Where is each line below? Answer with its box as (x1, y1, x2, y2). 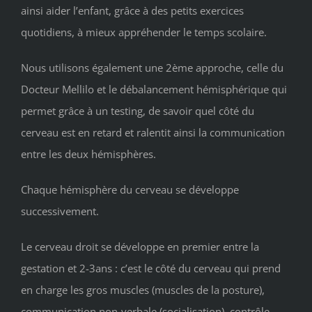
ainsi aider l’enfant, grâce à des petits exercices (21, 3, 244, 17)
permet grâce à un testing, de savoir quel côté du (21, 103, 254, 118)
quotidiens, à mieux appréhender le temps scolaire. (21, 24, 267, 39)
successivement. (21, 203, 99, 218)
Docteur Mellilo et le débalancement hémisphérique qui (21, 81, 287, 96)
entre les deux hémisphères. (21, 146, 156, 161)
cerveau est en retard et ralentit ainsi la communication (21, 125, 285, 139)
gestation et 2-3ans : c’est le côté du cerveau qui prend (21, 260, 281, 275)
